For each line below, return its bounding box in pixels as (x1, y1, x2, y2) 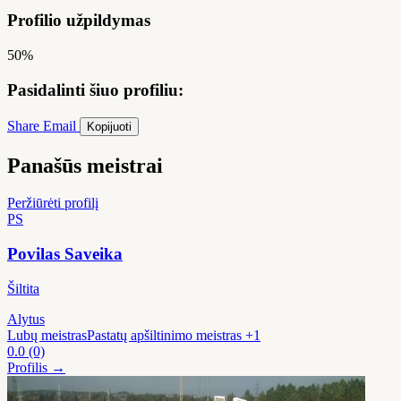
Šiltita (7, 280, 39, 296)
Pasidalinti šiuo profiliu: (7, 80, 183, 99)
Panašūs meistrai (7, 153, 163, 177)
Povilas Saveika (7, 244, 123, 264)
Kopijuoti (87, 119, 132, 133)
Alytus (7, 311, 45, 327)
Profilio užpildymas (7, 11, 150, 30)
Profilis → (7, 359, 65, 375)
